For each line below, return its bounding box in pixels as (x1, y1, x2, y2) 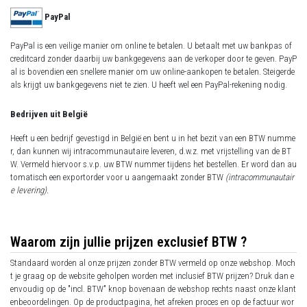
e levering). (10, 185, 49, 196)
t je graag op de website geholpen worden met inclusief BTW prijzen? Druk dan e (10, 271, 294, 282)
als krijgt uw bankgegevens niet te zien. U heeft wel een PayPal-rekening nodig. (10, 79, 287, 90)
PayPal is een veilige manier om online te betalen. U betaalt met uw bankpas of (10, 40, 292, 51)
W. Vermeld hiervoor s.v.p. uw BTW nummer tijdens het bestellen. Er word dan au (10, 159, 297, 170)
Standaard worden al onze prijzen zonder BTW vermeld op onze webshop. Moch (10, 258, 295, 269)
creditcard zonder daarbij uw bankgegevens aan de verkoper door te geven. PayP (10, 53, 297, 64)
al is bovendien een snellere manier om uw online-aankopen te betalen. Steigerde (10, 66, 295, 77)
